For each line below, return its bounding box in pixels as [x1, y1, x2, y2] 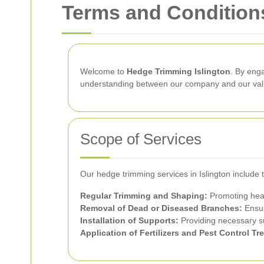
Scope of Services [80, 130, 202, 148]
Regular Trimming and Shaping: [80, 191, 207, 200]
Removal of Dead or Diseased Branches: [80, 203, 242, 213]
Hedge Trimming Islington [127, 67, 230, 76]
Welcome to [80, 67, 127, 76]
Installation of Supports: [80, 216, 179, 225]
